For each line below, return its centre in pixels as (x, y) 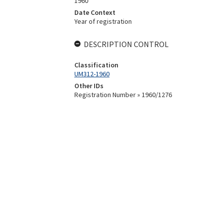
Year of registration (103, 21)
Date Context (95, 12)
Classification (96, 65)
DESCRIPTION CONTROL (126, 44)
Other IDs (89, 86)
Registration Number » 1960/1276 (123, 95)
